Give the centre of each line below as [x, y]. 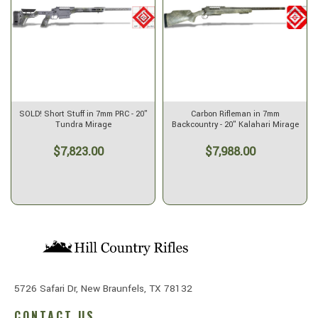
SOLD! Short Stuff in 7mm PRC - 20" [83, 114]
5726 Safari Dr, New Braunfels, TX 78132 [103, 288]
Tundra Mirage [83, 125]
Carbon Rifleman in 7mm [235, 114]
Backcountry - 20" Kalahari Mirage [235, 125]
